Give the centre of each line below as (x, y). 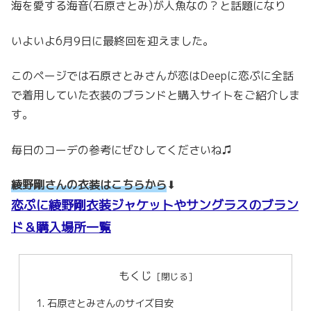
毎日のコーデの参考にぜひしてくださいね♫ (121, 150)
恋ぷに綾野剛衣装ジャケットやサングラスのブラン (155, 205)
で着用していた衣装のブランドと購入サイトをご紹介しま (155, 95)
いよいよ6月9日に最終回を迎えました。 (112, 41)
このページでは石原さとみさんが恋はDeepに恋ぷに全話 (152, 76)
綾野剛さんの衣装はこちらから (89, 184)
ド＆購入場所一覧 (61, 227)
